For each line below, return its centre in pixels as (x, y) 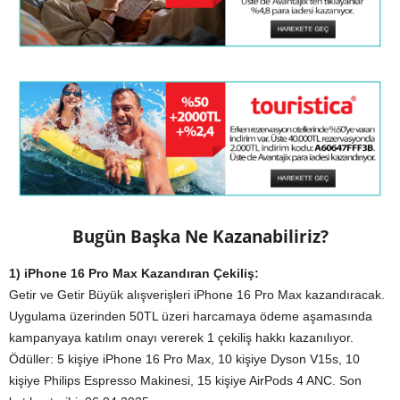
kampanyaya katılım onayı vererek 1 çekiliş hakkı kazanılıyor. (181, 337)
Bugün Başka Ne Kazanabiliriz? (200, 236)
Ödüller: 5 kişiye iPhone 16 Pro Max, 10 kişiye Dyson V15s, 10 (184, 358)
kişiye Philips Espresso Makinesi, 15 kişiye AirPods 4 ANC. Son (185, 380)
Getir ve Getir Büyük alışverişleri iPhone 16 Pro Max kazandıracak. (197, 294)
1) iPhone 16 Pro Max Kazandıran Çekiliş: (134, 273)
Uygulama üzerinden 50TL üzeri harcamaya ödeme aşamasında (191, 316)
